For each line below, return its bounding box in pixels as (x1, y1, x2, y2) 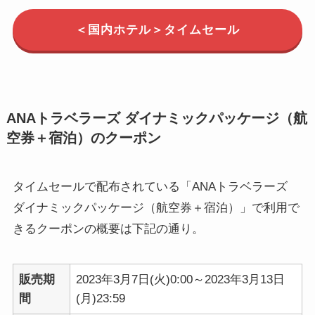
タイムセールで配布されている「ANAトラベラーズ (12, 179, 288, 193)
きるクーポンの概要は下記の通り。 (12, 221, 204, 236)
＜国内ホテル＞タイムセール (75, 23, 240, 37)
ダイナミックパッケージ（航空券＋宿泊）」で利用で (12, 200, 300, 214)
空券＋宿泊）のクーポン (6, 129, 161, 146)
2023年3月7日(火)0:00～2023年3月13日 (76, 272, 285, 286)
